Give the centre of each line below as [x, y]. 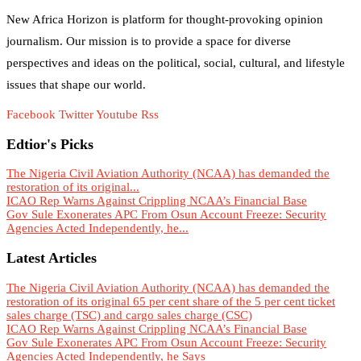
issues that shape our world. [76, 85]
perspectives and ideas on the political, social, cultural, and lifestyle [176, 63]
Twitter [76, 115]
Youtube [117, 115]
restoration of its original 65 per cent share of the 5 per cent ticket [171, 301]
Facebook [31, 115]
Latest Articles [52, 258]
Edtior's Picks [50, 144]
